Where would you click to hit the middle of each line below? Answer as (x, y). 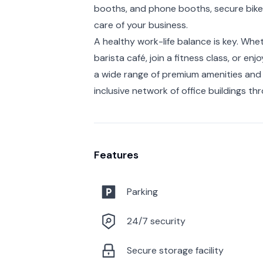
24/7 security (156, 221)
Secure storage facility (175, 250)
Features (116, 155)
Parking (142, 191)
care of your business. (141, 25)
